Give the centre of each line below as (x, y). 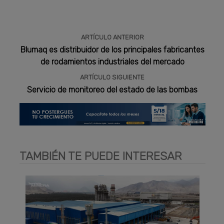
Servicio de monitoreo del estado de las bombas (112, 89)
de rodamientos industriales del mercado (112, 61)
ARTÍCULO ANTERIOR (112, 37)
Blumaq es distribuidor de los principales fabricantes (112, 49)
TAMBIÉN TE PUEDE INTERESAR (101, 156)
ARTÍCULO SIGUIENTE (112, 77)
